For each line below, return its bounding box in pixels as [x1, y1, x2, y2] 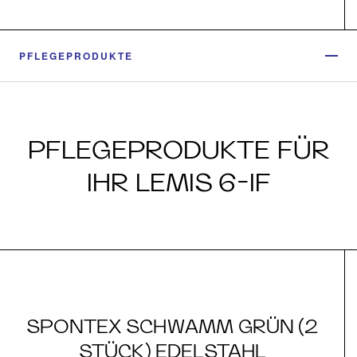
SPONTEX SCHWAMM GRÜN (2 [26, 314, 318, 338]
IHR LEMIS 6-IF [86, 166, 271, 198]
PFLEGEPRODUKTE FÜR [27, 133, 330, 165]
